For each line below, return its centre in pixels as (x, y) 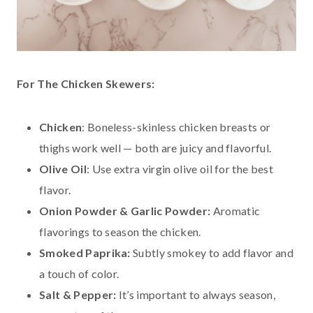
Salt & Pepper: (78, 294)
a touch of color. (79, 273)
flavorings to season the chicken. (120, 231)
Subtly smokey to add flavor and (212, 252)
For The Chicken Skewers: (86, 83)
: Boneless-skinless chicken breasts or (176, 126)
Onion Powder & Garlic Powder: (125, 210)
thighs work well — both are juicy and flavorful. (155, 147)
